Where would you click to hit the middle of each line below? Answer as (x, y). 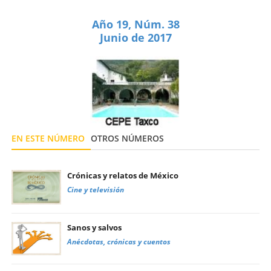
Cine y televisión (96, 190)
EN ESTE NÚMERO (48, 138)
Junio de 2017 (135, 37)
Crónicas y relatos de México (123, 176)
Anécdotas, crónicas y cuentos (119, 241)
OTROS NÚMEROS (127, 138)
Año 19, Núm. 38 (135, 24)
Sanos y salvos (94, 227)
